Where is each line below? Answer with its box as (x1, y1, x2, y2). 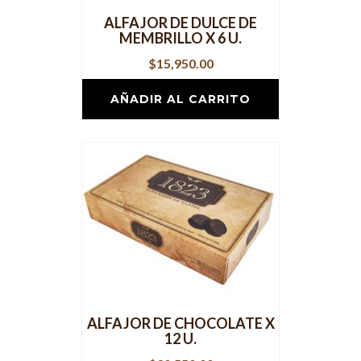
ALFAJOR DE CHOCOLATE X (86, 314, 275, 333)
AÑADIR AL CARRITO (110, 92, 251, 107)
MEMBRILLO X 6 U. (119, 29, 242, 48)
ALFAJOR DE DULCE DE (104, 14, 257, 32)
